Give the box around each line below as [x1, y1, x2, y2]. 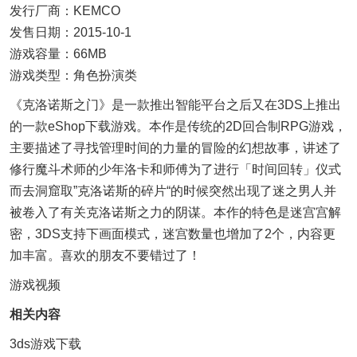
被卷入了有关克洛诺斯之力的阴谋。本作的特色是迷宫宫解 [10, 206, 341, 219]
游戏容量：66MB [10, 47, 107, 61]
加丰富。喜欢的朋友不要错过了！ [10, 249, 201, 262]
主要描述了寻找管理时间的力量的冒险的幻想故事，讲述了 [10, 141, 341, 155]
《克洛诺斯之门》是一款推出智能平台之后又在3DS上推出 [10, 98, 341, 112]
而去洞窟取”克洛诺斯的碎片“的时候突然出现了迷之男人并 [10, 184, 336, 198]
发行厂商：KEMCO [10, 4, 120, 18]
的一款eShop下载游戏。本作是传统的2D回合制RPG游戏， [10, 120, 347, 133]
